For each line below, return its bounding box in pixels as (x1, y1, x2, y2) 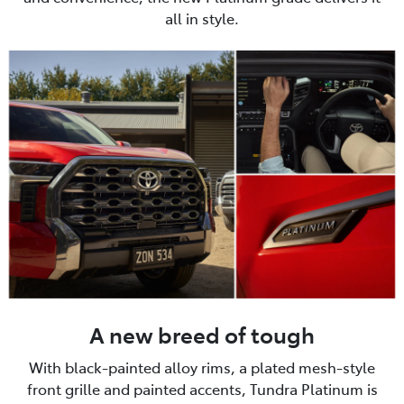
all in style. (165, 8, 239, 29)
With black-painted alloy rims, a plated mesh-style (29, 356, 375, 377)
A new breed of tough (89, 318, 315, 349)
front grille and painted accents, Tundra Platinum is (26, 378, 378, 399)
